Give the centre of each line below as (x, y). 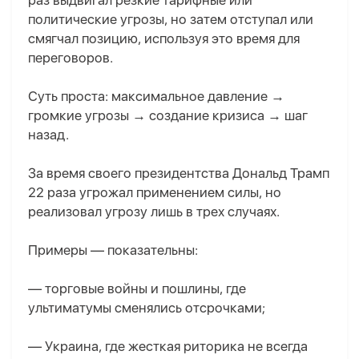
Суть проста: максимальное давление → (156, 97)
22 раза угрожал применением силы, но (155, 193)
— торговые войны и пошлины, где (137, 289)
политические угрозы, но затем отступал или (171, 20)
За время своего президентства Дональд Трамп (179, 173)
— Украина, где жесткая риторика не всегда (168, 347)
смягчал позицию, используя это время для (164, 39)
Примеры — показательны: (113, 250)
